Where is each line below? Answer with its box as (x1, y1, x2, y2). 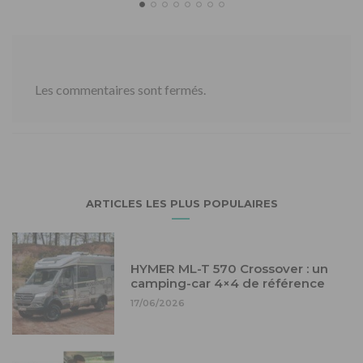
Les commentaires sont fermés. (35, 81, 206, 97)
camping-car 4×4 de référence (130, 275, 325, 292)
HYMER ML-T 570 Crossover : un (130, 261, 328, 277)
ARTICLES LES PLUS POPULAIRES (85, 196, 278, 210)
